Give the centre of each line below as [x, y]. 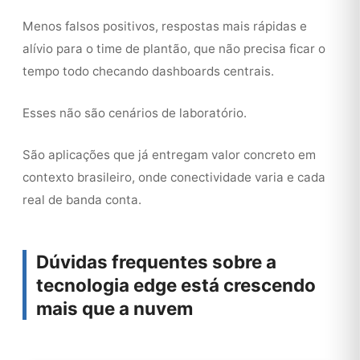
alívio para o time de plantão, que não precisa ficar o [174, 49]
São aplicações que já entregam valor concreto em [169, 155]
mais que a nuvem [115, 308]
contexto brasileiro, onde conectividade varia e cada [174, 177]
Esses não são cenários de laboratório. [135, 113]
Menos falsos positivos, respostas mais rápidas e [165, 26]
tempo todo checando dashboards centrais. [148, 71]
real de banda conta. [82, 200]
